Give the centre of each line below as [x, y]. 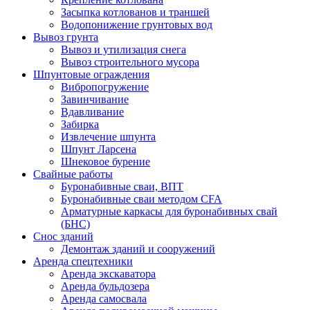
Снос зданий [63, 236]
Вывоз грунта [66, 37]
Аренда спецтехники [83, 261]
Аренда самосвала [104, 299]
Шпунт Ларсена [99, 149]
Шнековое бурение [106, 162]
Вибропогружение [105, 87]
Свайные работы [73, 174]
